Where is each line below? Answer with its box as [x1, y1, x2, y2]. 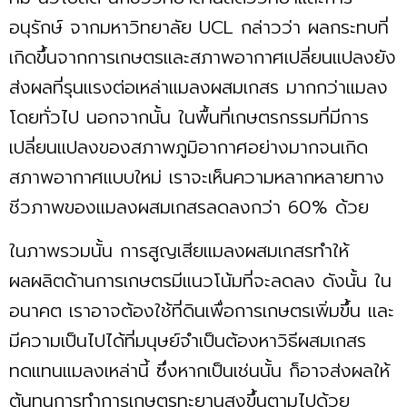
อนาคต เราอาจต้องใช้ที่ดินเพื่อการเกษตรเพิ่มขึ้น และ [9, 296, 394, 324]
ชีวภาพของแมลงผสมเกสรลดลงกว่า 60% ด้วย [9, 193, 369, 221]
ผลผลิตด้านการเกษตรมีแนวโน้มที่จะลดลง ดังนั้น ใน [9, 266, 392, 294]
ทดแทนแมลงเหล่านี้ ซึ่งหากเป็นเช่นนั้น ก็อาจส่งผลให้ [9, 356, 390, 384]
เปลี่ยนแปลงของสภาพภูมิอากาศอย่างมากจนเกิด [9, 133, 368, 161]
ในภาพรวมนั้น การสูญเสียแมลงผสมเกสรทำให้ [9, 236, 349, 264]
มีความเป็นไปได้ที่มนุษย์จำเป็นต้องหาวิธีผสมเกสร [9, 326, 366, 354]
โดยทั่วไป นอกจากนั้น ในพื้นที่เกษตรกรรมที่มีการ [9, 103, 369, 131]
